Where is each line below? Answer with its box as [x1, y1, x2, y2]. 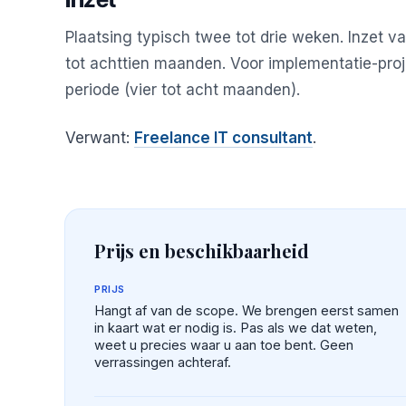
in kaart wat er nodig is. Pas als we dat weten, [94, 319, 377, 335]
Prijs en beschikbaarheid [94, 237, 309, 263]
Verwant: [65, 128, 134, 147]
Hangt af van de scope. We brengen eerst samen [94, 302, 399, 318]
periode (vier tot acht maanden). [65, 80, 300, 99]
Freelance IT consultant [134, 128, 313, 147]
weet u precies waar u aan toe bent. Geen [94, 336, 353, 353]
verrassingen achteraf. [94, 353, 231, 370]
